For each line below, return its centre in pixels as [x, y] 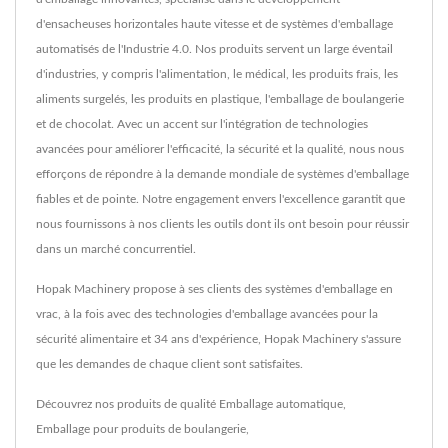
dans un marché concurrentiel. [116, 249]
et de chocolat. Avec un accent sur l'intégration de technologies [202, 124]
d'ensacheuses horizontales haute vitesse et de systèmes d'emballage [214, 24]
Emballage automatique [281, 404]
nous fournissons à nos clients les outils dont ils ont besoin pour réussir [222, 224]
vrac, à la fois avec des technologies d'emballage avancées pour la [207, 314]
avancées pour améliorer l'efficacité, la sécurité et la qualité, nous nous [220, 149]
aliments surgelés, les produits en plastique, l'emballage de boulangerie [220, 99]
